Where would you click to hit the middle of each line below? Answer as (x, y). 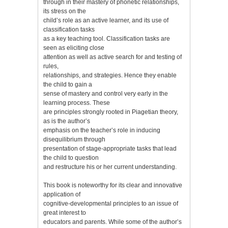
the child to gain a (68, 84)
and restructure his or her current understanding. (110, 167)
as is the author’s (67, 121)
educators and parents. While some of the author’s (112, 222)
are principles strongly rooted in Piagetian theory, (111, 112)
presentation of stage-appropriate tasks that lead (110, 148)
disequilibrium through (74, 139)
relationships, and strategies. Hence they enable (110, 75)
